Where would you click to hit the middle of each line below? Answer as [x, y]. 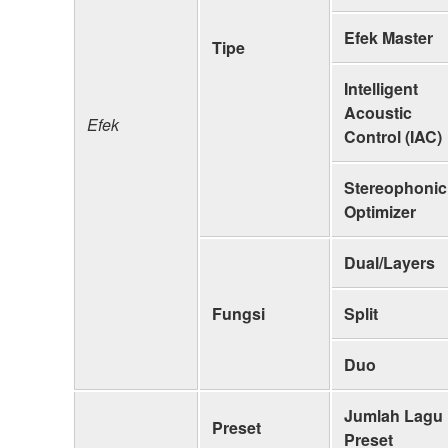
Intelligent [381, 88]
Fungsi [238, 313]
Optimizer [380, 211]
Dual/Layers [389, 262]
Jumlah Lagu [393, 415]
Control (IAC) [393, 136]
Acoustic [378, 112]
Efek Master [388, 37]
